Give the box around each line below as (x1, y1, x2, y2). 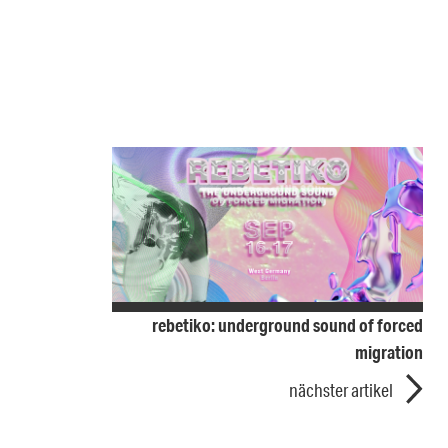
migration (355, 341, 423, 364)
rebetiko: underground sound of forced (152, 314, 423, 337)
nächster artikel (289, 379, 393, 402)
